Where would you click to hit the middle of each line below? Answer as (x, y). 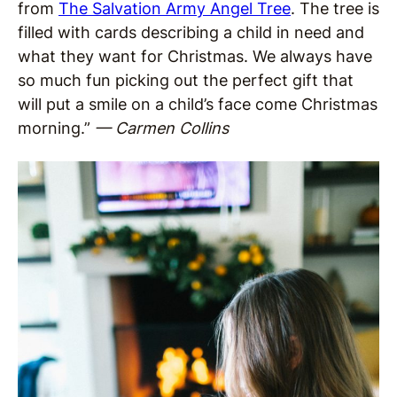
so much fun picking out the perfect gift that (186, 80)
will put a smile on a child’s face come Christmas (198, 104)
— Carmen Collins (162, 128)
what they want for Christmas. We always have (195, 56)
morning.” (56, 128)
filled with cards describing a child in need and (191, 32)
